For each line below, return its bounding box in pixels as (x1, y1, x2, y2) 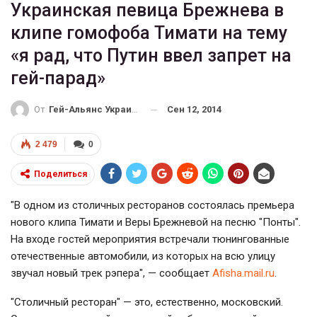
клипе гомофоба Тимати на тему (11, 22, 287, 43)
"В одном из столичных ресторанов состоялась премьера (11, 199, 294, 212)
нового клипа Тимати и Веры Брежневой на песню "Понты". (11, 216, 301, 229)
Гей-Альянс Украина (49, 104, 132, 115)
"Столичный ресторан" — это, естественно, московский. (11, 296, 283, 309)
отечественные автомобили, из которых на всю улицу (11, 250, 275, 263)
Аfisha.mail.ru (212, 267, 275, 280)
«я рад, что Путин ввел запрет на (11, 45, 292, 66)
